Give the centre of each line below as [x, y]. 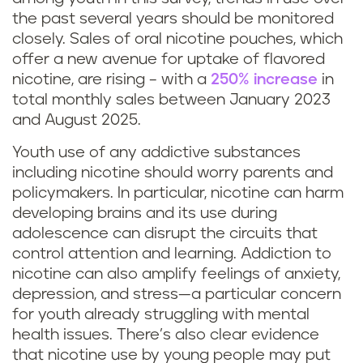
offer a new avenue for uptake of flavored [169, 60]
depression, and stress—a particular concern [177, 295]
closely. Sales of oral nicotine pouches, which [177, 39]
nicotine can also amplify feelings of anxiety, [176, 274]
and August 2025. [79, 120]
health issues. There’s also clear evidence [166, 335]
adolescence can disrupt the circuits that [165, 234]
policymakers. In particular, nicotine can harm [178, 193]
